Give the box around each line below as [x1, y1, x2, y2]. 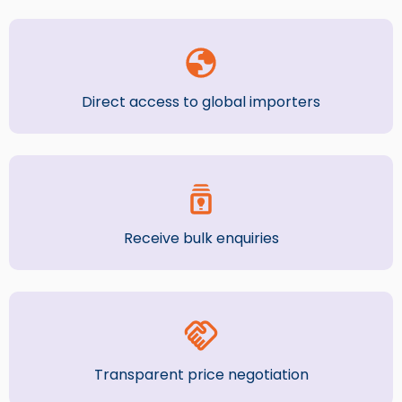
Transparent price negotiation [93, 364, 309, 385]
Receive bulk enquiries [123, 228, 279, 249]
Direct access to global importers [82, 92, 320, 112]
